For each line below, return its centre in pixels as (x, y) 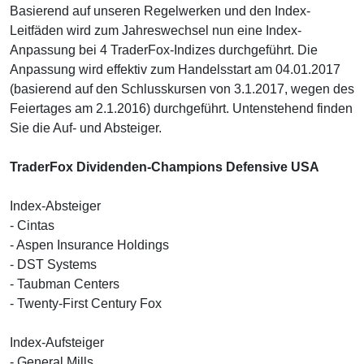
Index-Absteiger (55, 206)
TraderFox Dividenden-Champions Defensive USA (165, 167)
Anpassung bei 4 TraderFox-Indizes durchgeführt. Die (164, 50)
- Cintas (32, 225)
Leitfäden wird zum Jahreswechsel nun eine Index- (156, 30)
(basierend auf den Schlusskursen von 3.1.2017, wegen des (182, 89)
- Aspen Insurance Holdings (89, 245)
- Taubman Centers (65, 284)
